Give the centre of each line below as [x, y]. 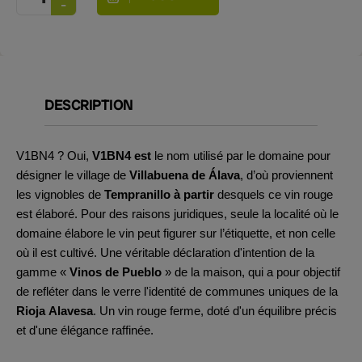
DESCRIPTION [89, 105]
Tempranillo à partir [161, 194]
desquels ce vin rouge [275, 194]
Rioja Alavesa [55, 311]
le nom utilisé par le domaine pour [242, 156]
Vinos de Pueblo [116, 272]
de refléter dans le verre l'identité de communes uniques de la [177, 291]
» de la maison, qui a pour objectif [251, 272]
